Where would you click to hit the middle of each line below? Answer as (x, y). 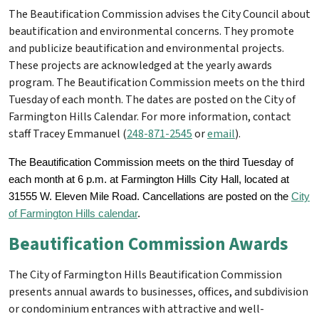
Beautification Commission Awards (148, 245)
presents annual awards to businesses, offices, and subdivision (158, 292)
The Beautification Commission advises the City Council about (159, 15)
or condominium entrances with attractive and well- (136, 309)
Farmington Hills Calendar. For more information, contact (150, 117)
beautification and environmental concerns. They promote (151, 32)
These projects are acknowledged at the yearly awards (140, 66)
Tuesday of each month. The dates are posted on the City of (152, 100)
